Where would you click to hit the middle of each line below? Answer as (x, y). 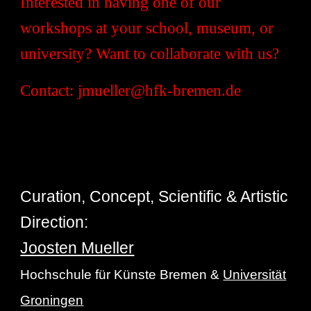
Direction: (54, 222)
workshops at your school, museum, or (147, 28)
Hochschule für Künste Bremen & (122, 275)
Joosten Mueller (77, 248)
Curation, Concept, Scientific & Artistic (154, 196)
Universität (255, 275)
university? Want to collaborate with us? (152, 54)
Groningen (52, 300)
